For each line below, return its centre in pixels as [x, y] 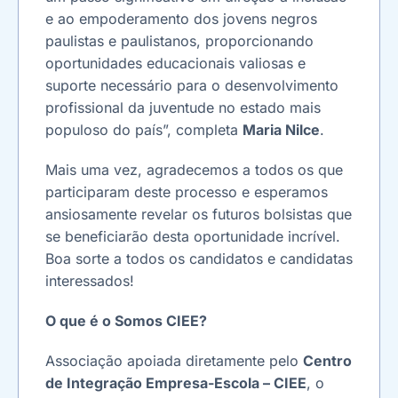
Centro [327, 360]
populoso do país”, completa [144, 129]
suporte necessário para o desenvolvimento [192, 85]
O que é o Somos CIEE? [126, 320]
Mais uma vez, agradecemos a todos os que [194, 169]
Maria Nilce [281, 129]
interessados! [90, 280]
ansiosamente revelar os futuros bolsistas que [199, 214]
